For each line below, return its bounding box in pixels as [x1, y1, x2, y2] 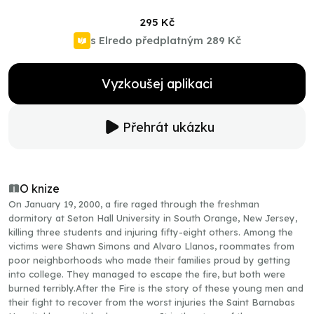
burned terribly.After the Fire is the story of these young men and [8, 282, 303, 294]
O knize [20, 182, 60, 196]
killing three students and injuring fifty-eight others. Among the [8, 226, 293, 238]
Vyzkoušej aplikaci [102, 76, 212, 92]
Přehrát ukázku [122, 118, 214, 135]
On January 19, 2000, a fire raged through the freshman [8, 198, 259, 210]
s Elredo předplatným [90, 34, 203, 47]
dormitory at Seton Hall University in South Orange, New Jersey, [8, 212, 297, 224]
